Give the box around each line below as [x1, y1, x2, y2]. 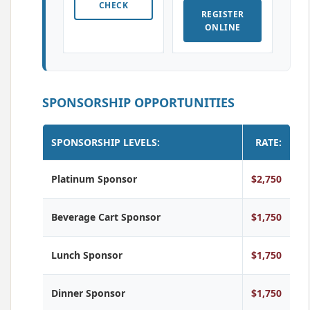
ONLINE [204, 21, 241, 33]
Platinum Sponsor [51, 172, 137, 185]
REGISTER [201, 8, 244, 20]
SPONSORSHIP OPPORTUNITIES [42, 94, 235, 111]
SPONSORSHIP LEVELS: [51, 136, 160, 149]
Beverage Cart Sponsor [51, 210, 161, 224]
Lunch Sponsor [51, 248, 122, 262]
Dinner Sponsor [51, 286, 125, 300]
